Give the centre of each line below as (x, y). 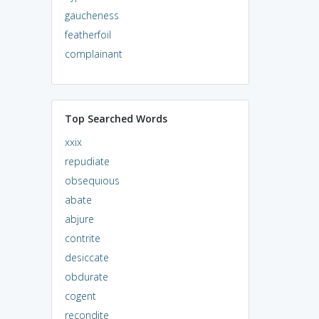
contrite (82, 238)
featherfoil (88, 34)
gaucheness (91, 15)
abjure (79, 219)
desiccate (87, 257)
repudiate (87, 161)
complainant (93, 53)
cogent (80, 296)
